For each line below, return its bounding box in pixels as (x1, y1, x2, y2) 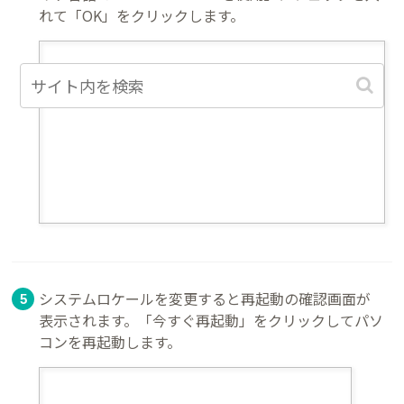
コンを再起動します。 (39, 331, 182, 353)
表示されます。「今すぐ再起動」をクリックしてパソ (39, 309, 384, 332)
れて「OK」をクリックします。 (39, 4, 245, 26)
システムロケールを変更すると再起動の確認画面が (39, 288, 372, 310)
